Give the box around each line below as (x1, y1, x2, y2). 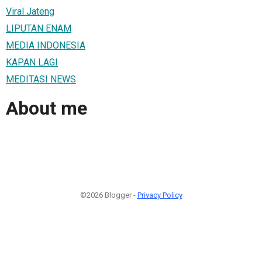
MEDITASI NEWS (6, 73, 76, 85)
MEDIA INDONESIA (6, 39, 85, 51)
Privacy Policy (137, 190, 182, 199)
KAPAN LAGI (6, 56, 58, 68)
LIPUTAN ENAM (6, 22, 71, 34)
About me (6, 97, 87, 120)
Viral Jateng (6, 5, 54, 17)
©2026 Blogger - (80, 190, 137, 199)
